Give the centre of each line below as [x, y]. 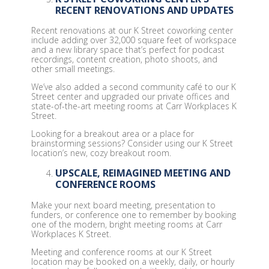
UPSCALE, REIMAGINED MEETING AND [143, 173]
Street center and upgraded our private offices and [130, 97]
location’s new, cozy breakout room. [101, 153]
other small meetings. [73, 69]
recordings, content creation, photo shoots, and [124, 59]
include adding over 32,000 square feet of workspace [134, 40]
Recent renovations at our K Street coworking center [132, 31]
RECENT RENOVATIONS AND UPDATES [144, 10]
